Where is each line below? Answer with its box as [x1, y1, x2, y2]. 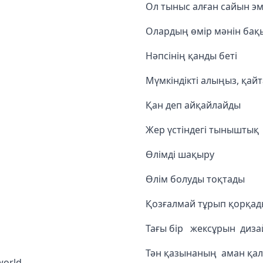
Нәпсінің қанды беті [146, 49, 237, 62]
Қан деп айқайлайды [146, 99, 241, 112]
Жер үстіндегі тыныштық [146, 123, 259, 136]
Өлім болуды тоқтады [146, 173, 245, 186]
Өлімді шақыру [146, 148, 214, 161]
